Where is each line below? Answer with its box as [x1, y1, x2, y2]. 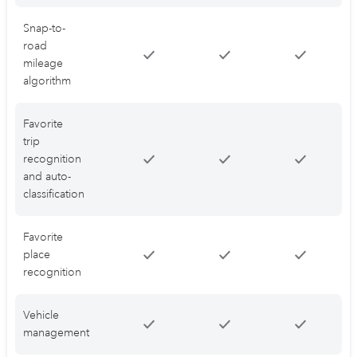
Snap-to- [23, 22, 65, 36]
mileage [23, 57, 63, 71]
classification [23, 187, 84, 202]
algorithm [23, 74, 71, 88]
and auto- [23, 170, 71, 184]
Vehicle [23, 308, 59, 323]
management [23, 326, 89, 340]
